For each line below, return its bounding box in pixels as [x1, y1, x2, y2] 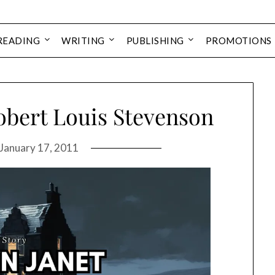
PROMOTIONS [205, 35, 272, 46]
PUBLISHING [126, 35, 184, 46]
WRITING [61, 35, 105, 46]
